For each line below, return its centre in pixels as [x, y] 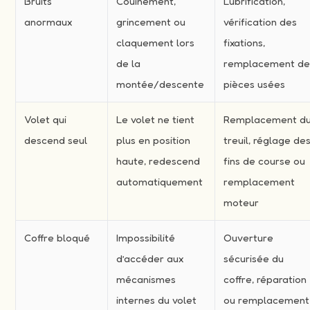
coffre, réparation [265, 279]
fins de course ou [265, 161]
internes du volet [157, 300]
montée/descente [161, 84]
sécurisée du [254, 258]
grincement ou [151, 21]
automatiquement [160, 181]
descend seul [56, 140]
